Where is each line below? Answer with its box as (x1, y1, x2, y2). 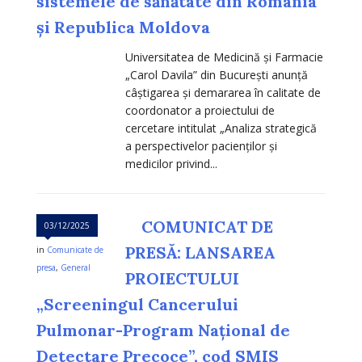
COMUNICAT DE (141, 217, 273, 238)
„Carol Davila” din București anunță (125, 67, 308, 83)
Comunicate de (47, 244, 103, 256)
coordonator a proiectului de (125, 103, 275, 119)
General (61, 262, 90, 274)
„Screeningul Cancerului (36, 294, 238, 315)
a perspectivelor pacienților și (125, 138, 277, 154)
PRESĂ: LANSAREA (125, 242, 276, 263)
